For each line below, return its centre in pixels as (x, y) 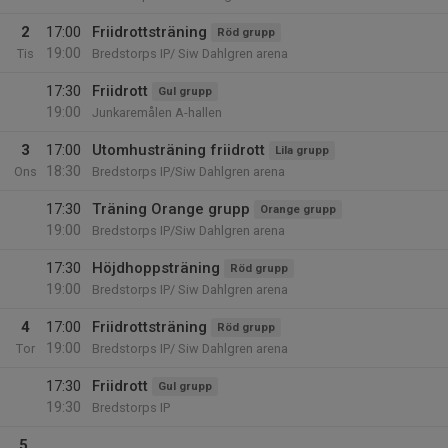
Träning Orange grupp (171, 209)
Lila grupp (302, 150)
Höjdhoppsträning (156, 268)
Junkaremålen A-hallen (157, 112)
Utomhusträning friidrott (178, 150)
